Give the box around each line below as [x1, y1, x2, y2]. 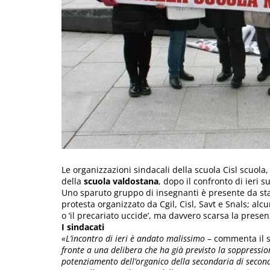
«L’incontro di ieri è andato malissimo [61, 232, 205, 244]
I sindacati [61, 221, 104, 233]
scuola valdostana [84, 175, 159, 187]
